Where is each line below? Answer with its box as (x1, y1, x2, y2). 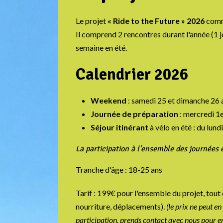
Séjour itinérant (91, 122, 148, 132)
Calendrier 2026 (76, 65, 188, 85)
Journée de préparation (91, 109, 178, 119)
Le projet (76, 16, 108, 26)
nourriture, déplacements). (76, 202, 165, 212)
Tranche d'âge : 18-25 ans (76, 165, 162, 175)
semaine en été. (76, 43, 127, 53)
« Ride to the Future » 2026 (108, 16, 205, 26)
